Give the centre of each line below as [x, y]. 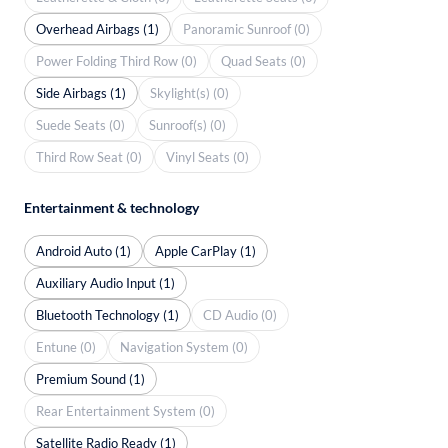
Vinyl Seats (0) [207, 156]
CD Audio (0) [240, 314]
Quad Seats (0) [263, 60]
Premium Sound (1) [90, 378]
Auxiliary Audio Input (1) [105, 282]
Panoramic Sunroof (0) [246, 28]
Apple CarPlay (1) [205, 250]
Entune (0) [66, 346]
